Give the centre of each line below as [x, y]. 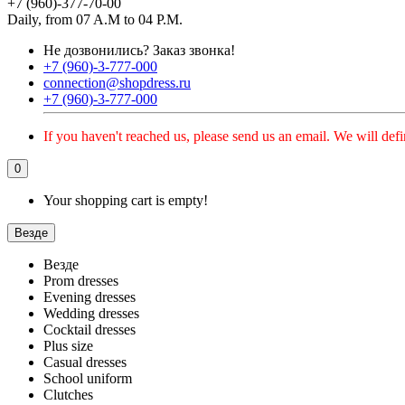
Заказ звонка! [194, 50]
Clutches [68, 395]
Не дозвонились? [98, 50]
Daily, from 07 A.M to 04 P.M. [95, 19]
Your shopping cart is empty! [126, 200]
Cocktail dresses [89, 330]
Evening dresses [89, 297]
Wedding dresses [91, 313]
